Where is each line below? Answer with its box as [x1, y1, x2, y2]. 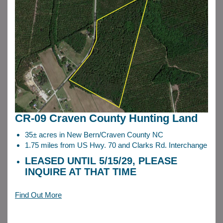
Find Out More [15, 190, 62, 199]
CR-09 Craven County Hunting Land [15, 111, 198, 124]
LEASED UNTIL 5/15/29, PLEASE [25, 155, 177, 166]
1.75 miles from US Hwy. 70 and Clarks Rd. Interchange [25, 140, 207, 149]
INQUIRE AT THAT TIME [25, 166, 136, 177]
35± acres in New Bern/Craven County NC [25, 130, 163, 139]
